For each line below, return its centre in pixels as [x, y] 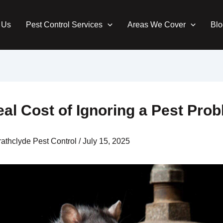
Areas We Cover [157, 25]
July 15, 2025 [106, 141]
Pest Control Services [64, 25]
